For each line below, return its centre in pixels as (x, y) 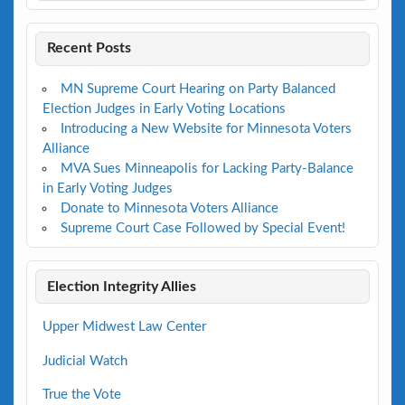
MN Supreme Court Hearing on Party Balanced (198, 89)
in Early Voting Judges (107, 189)
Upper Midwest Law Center (124, 327)
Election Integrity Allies (122, 286)
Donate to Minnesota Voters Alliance (169, 209)
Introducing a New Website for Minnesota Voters (206, 129)
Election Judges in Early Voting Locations (164, 109)
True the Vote (81, 394)
